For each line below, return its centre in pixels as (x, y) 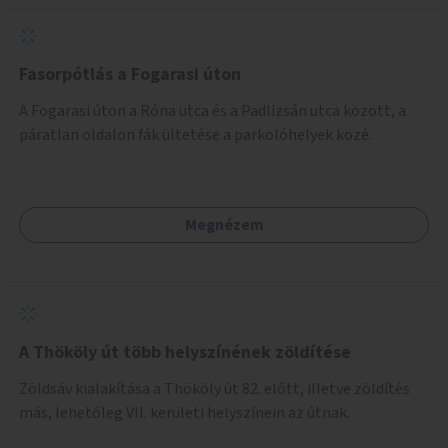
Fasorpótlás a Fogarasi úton (130, 74)
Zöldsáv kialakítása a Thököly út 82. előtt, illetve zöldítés (214, 388)
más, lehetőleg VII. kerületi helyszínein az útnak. (184, 412)
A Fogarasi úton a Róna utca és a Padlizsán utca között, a (212, 110)
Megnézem (224, 224)
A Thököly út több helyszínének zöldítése (185, 352)
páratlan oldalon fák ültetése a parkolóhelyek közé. (195, 134)
